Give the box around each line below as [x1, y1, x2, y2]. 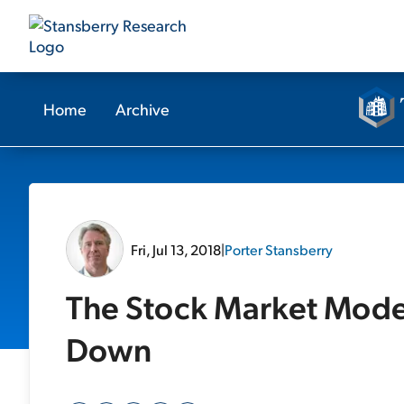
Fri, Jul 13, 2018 [131, 239, 221, 259]
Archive [115, 98, 170, 119]
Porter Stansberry [225, 239, 333, 259]
